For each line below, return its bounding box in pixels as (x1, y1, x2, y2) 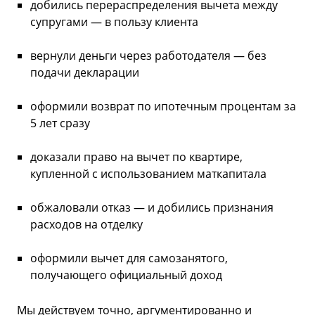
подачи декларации (30, 65, 139, 81)
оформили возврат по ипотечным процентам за (30, 98, 296, 115)
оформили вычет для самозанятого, (30, 250, 228, 266)
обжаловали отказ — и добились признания (30, 200, 274, 216)
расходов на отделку (30, 217, 143, 233)
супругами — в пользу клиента (30, 14, 198, 30)
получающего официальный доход (30, 267, 222, 283)
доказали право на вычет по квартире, (30, 149, 243, 165)
